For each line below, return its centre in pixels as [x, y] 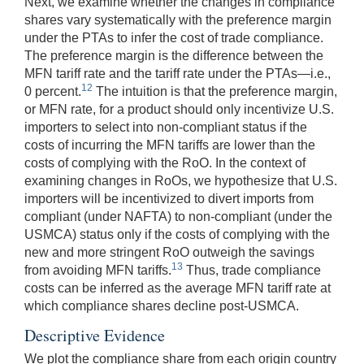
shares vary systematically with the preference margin [178, 20]
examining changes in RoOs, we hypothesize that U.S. [181, 181]
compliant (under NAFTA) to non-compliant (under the [178, 217]
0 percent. [53, 92]
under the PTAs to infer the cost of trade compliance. [174, 38]
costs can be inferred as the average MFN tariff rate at [178, 288]
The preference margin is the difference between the [174, 56]
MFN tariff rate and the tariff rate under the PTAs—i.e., [178, 74]
